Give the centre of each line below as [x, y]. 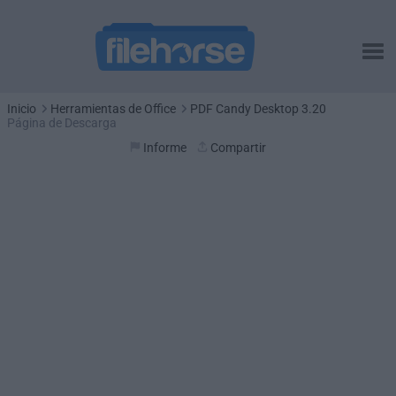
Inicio [22, 109]
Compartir [238, 148]
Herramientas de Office [113, 109]
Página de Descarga [62, 123]
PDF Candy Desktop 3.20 [258, 109]
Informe [165, 148]
